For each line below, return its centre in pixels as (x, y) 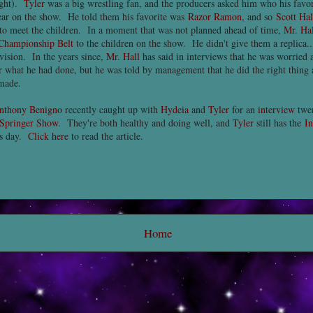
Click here (48, 136)
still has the (279, 123)
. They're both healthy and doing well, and (145, 123)
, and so (259, 16)
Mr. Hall (123, 56)
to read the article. (106, 136)
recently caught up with (111, 109)
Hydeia (175, 109)
